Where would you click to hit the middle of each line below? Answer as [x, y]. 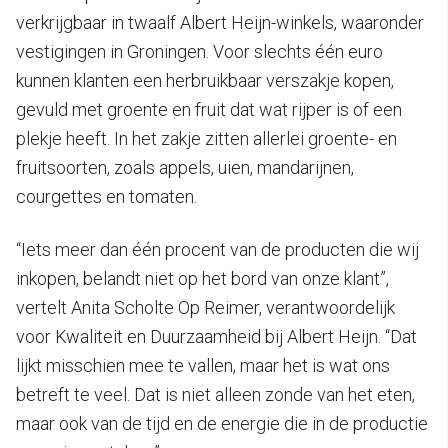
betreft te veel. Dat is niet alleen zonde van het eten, [215, 395]
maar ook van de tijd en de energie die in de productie [222, 424]
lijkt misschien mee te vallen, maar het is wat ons [203, 366]
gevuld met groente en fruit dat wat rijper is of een [209, 110]
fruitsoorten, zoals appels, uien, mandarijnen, [185, 168]
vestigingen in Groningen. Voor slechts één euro [199, 52]
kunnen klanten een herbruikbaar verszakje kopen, [205, 81]
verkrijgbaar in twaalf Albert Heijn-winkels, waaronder [220, 23]
